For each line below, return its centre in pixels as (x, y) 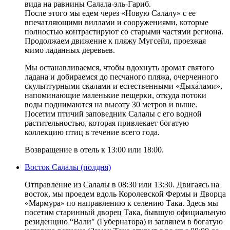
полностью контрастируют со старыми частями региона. (124, 31)
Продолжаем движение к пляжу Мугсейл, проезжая (115, 41)
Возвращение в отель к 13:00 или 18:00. (94, 149)
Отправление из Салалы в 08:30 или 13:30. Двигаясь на (122, 184)
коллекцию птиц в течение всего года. (92, 132)
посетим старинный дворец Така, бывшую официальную (125, 212)
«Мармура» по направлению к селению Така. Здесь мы (121, 203)
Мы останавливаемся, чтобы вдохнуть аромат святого (119, 67)
